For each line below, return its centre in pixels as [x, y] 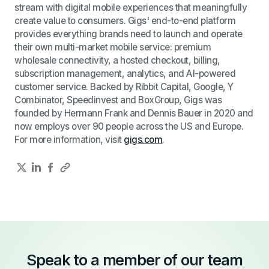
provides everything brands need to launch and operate [128, 34]
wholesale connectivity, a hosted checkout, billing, [117, 60]
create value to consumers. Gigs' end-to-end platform [125, 20]
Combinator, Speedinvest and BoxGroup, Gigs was [118, 100]
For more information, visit [69, 139]
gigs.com [143, 139]
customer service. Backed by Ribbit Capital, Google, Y [124, 86]
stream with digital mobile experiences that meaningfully [131, 7]
